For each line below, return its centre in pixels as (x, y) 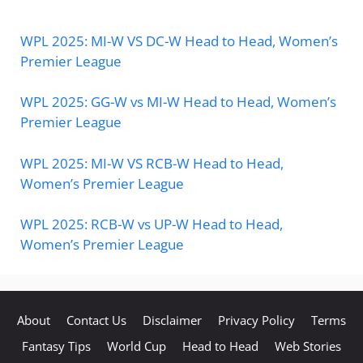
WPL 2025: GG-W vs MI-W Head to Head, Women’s (178, 102)
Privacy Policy (256, 320)
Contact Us (96, 320)
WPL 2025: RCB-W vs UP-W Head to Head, (152, 224)
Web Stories (308, 346)
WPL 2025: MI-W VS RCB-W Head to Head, (152, 163)
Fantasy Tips (56, 346)
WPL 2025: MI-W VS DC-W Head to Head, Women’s (179, 41)
